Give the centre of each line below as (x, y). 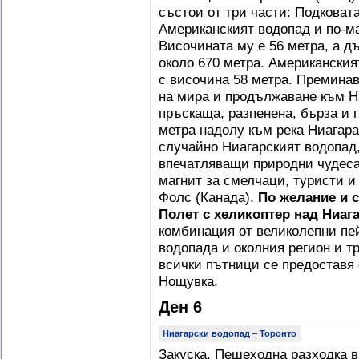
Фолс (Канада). (208, 197)
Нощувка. (188, 281)
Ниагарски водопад (206, 333)
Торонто (278, 333)
